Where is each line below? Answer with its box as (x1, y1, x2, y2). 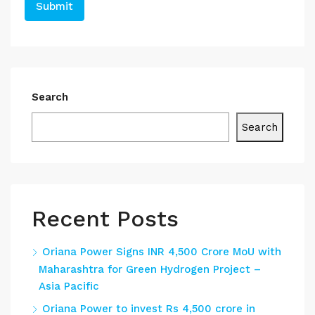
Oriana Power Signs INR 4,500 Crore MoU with (42, 245, 281, 258)
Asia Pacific (39, 279, 99, 292)
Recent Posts (32, 205, 179, 232)
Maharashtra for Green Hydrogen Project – (39, 262, 261, 276)
